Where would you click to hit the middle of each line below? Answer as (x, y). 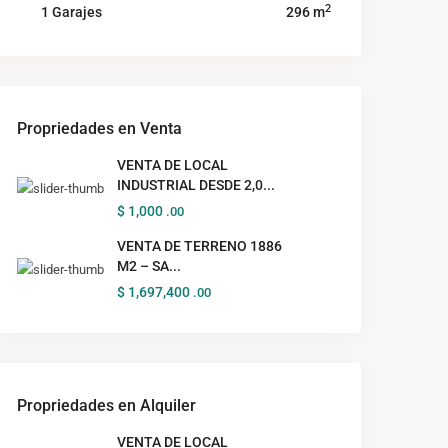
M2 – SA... (149, 265)
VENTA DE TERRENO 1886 (199, 245)
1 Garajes (71, 11)
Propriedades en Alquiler (106, 405)
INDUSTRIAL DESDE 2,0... (196, 184)
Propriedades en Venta (99, 128)
